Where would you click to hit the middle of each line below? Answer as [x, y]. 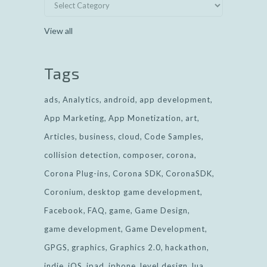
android [119, 99]
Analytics [81, 99]
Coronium [64, 192]
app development [175, 99]
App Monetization [145, 118]
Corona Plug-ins [76, 173]
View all [58, 30]
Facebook [64, 210]
